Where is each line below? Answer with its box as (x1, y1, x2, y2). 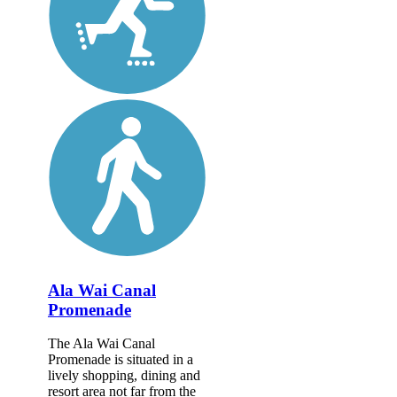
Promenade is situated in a (48, 352, 193, 368)
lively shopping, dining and (48, 368, 200, 384)
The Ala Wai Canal (48, 336, 155, 352)
